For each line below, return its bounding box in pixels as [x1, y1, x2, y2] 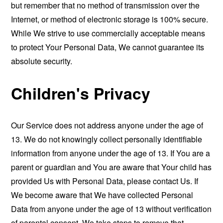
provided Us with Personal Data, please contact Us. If [11, 175, 199, 187]
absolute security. [11, 55, 73, 67]
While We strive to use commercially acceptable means [11, 27, 206, 39]
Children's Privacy [11, 82, 151, 105]
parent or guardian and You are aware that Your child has [11, 161, 212, 173]
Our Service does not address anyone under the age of [11, 119, 204, 131]
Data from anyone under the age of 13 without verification [11, 203, 212, 215]
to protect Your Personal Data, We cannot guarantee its [11, 41, 205, 53]
